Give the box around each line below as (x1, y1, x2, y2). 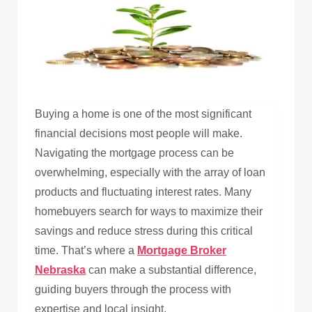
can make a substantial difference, (86, 263, 256, 276)
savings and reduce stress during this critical (35, 224, 253, 237)
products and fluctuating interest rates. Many (35, 185, 251, 198)
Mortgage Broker (137, 244, 226, 256)
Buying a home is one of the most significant (35, 107, 251, 120)
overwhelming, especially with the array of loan (35, 166, 265, 178)
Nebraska (35, 263, 86, 276)
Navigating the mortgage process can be (35, 146, 234, 159)
